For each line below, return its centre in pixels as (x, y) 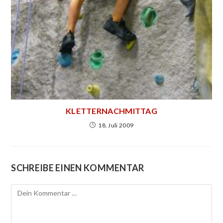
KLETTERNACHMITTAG (111, 111)
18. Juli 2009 (116, 125)
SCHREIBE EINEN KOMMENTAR (78, 167)
